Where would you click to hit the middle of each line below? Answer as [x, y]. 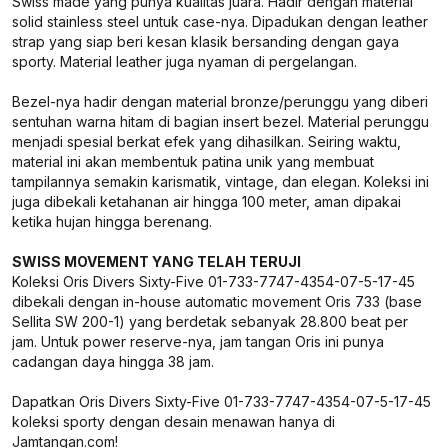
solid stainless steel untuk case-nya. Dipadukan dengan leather [220, 21]
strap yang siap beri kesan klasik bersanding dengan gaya [205, 41]
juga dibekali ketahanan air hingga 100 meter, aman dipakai [206, 201]
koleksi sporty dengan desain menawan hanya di [173, 421]
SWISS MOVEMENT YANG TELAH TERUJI [156, 261]
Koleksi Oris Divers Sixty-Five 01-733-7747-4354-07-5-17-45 [213, 281]
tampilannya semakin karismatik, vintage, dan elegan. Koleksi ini [220, 181]
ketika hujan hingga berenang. [112, 221]
